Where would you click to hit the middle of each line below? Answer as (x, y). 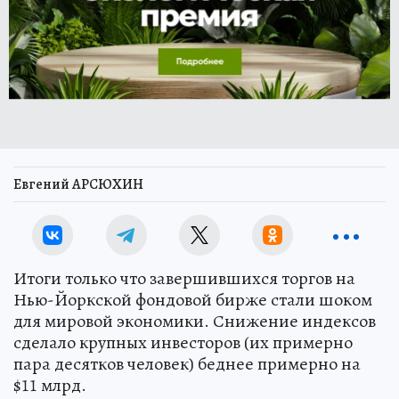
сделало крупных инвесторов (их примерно (183, 342)
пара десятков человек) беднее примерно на (187, 364)
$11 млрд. (50, 385)
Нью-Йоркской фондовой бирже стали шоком (193, 300)
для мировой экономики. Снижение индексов (195, 321)
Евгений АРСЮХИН (78, 184)
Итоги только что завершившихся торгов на (184, 278)
